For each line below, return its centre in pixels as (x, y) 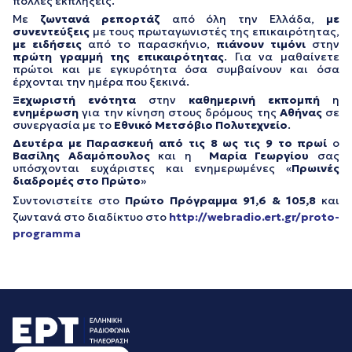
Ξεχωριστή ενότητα (74, 100)
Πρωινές (315, 169)
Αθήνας (301, 113)
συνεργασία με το (63, 125)
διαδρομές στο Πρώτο (77, 181)
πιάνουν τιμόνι (260, 44)
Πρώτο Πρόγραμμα (181, 201)
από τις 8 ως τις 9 (216, 143)
